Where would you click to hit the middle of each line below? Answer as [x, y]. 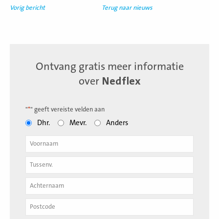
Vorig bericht [27, 8]
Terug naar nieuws [127, 8]
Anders [117, 123]
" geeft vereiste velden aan [67, 109]
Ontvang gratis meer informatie [109, 66]
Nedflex [121, 81]
